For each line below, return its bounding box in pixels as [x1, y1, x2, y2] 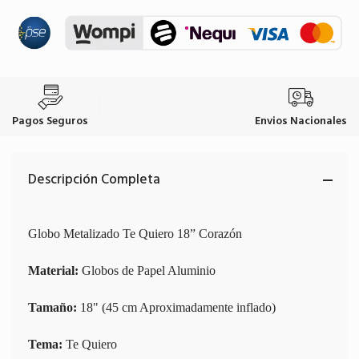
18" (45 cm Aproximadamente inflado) [77, 300, 276, 314]
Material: [28, 263, 79, 277]
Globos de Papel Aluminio [79, 263, 216, 277]
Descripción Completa [28, 167, 160, 191]
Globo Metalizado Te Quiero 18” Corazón [28, 226, 242, 240]
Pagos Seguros [12, 111, 88, 130]
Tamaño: [28, 300, 77, 314]
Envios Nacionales [255, 111, 347, 130]
